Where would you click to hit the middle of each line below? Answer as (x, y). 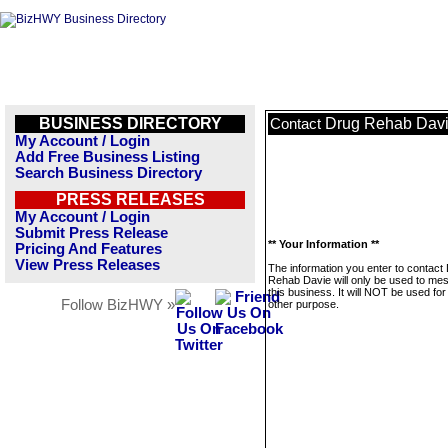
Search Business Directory (108, 173)
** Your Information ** (323, 244)
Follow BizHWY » (118, 305)
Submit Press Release (91, 233)
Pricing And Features (88, 249)
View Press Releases (87, 265)
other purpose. (303, 304)
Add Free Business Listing (107, 157)
